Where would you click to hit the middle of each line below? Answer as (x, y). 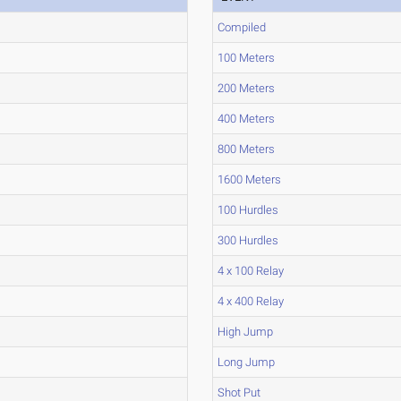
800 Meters (247, 149)
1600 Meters (250, 179)
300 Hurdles (248, 240)
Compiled (242, 27)
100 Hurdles (248, 210)
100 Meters (247, 58)
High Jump (246, 332)
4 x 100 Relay (251, 271)
